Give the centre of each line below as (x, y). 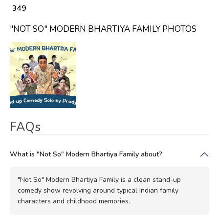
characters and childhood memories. (74, 201)
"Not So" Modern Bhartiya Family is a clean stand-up (99, 179)
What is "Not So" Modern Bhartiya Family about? (86, 154)
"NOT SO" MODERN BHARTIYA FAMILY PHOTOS (103, 29)
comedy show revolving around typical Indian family (98, 190)
